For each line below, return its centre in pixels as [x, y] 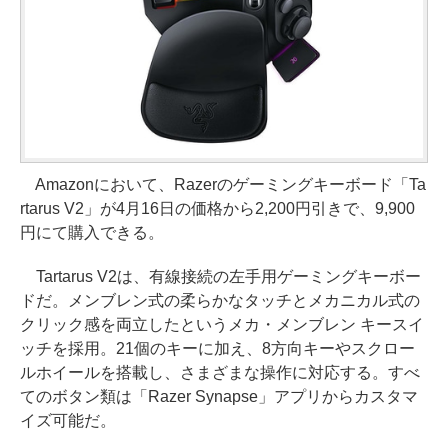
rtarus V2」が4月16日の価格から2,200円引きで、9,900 [217, 208]
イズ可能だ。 [68, 420]
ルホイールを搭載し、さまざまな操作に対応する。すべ [220, 372]
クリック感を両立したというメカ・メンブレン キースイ [222, 324]
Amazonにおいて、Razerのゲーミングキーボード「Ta [223, 184]
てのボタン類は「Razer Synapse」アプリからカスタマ [219, 396]
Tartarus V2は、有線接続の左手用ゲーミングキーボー [220, 276]
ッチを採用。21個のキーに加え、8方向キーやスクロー [217, 348]
